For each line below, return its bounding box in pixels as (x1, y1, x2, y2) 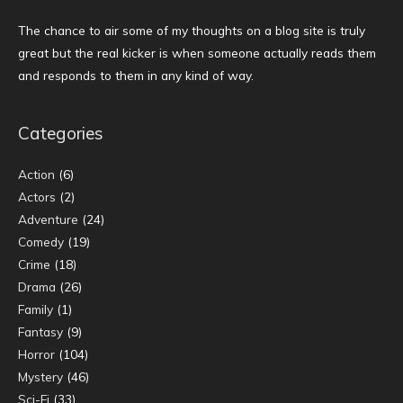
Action (18, 166, 55, 182)
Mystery (18, 368, 63, 384)
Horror (18, 345, 55, 362)
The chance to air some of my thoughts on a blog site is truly (18, 22, 365, 38)
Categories (18, 121, 103, 144)
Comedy (18, 233, 64, 249)
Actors (18, 188, 56, 204)
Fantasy (18, 323, 63, 339)
